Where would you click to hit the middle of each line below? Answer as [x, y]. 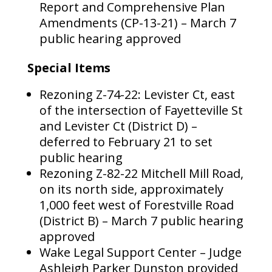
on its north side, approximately [131, 189]
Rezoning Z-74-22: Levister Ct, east [137, 95]
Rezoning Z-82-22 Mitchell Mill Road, [141, 174]
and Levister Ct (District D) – [118, 126]
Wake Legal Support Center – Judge [140, 253]
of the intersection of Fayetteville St [141, 110]
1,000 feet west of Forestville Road [136, 205]
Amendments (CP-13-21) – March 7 [138, 23]
